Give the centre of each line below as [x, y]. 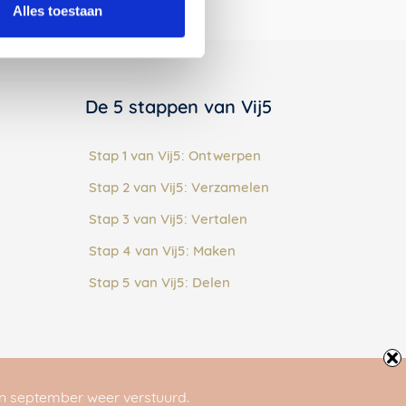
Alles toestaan [58, 11]
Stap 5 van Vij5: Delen [159, 282]
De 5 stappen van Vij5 [178, 106]
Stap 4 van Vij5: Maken [162, 250]
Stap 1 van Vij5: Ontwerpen [174, 155]
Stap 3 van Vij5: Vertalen [168, 218]
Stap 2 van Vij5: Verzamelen [179, 187]
